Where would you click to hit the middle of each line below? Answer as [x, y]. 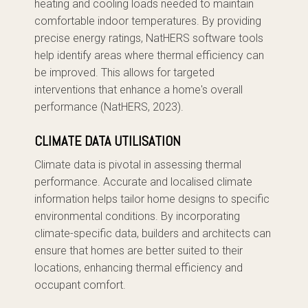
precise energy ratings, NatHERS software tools [149, 38]
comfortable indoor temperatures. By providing [148, 21]
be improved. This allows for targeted [124, 73]
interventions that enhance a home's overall [139, 90]
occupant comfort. [80, 285]
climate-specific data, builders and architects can [153, 233]
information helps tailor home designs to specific [152, 199]
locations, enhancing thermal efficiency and [139, 268]
